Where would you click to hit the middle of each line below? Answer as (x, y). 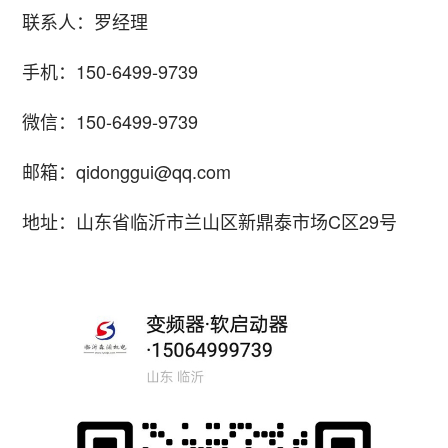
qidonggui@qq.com (154, 170)
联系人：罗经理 (85, 20)
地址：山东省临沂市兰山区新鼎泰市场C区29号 (210, 220)
